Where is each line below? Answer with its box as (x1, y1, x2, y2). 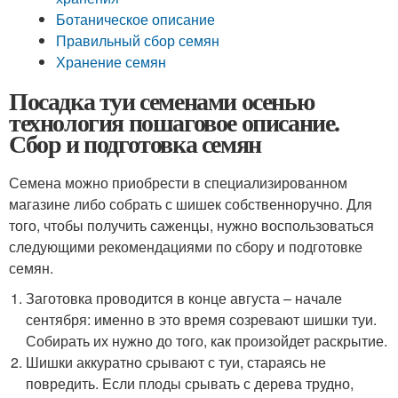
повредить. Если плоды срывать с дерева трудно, (26, 373, 354, 394)
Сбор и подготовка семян (9, 125, 261, 162)
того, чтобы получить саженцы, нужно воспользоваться (9, 215, 374, 235)
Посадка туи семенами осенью (9, 83, 314, 119)
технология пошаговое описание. (9, 104, 340, 140)
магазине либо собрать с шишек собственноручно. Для (9, 194, 372, 214)
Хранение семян (56, 52, 167, 72)
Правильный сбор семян (56, 30, 220, 51)
